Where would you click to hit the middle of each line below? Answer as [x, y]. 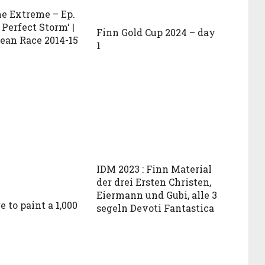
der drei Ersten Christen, [154, 182]
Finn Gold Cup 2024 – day [156, 32]
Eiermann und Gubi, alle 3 [157, 195]
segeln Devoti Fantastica [156, 208]
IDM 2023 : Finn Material [154, 169]
